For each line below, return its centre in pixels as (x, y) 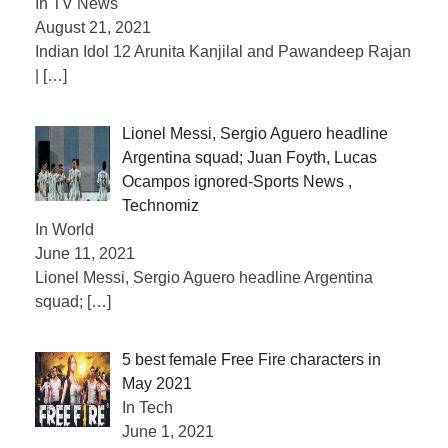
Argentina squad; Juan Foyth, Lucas (249, 157)
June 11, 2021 (85, 253)
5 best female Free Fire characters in (251, 359)
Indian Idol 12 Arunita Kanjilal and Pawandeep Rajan (223, 51)
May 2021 (157, 383)
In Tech (147, 407)
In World (64, 229)
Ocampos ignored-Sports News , (237, 181)
